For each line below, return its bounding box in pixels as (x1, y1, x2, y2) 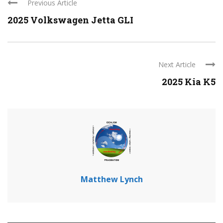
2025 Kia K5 (162, 76, 216, 88)
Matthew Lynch (80, 174, 143, 185)
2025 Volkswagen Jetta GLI (7, 14, 133, 26)
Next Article (158, 60, 196, 70)
